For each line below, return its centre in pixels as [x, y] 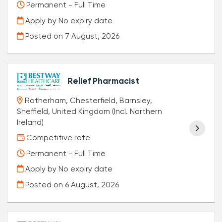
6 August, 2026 [92, 185]
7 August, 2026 [92, 36]
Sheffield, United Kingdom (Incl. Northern [90, 111]
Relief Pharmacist [104, 81]
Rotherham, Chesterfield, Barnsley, [89, 100]
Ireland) [30, 122]
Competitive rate [57, 138]
